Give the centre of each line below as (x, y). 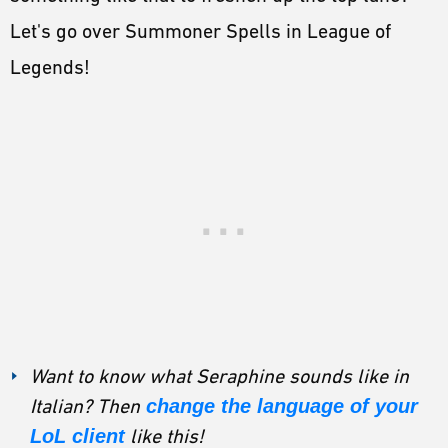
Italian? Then (85, 406)
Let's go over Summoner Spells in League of (200, 31)
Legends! (52, 67)
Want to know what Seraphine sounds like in (219, 376)
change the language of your (279, 406)
